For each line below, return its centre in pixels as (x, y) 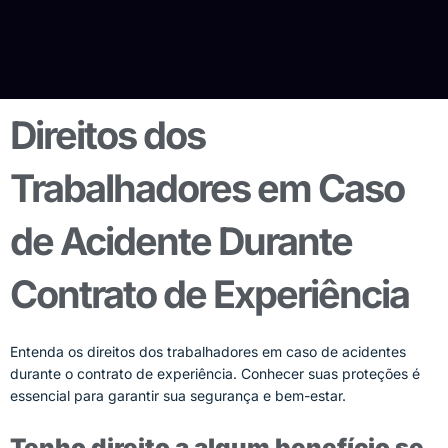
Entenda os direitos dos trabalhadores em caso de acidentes (208, 351)
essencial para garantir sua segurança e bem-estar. (178, 395)
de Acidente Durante (181, 241)
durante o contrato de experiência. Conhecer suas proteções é (215, 373)
